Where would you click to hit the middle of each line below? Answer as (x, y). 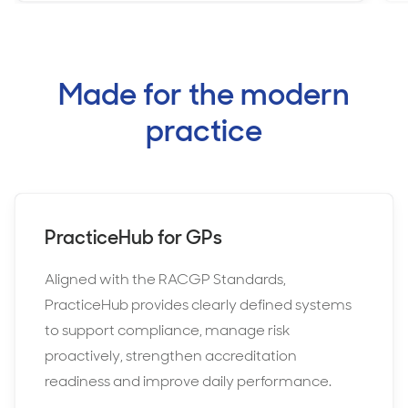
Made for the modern (204, 94)
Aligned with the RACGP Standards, (165, 279)
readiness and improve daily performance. (188, 381)
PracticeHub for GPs (133, 237)
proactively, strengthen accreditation (171, 356)
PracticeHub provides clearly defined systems (198, 305)
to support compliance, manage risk (167, 330)
